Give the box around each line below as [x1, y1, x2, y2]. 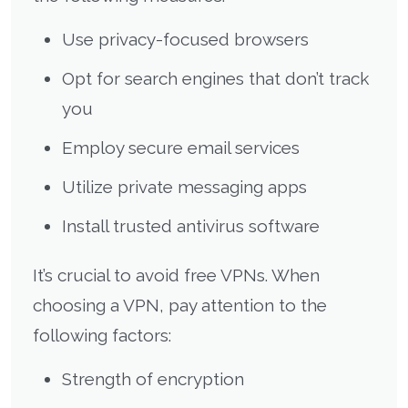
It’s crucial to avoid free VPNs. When [33, 264, 320, 285]
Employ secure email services [62, 137, 300, 158]
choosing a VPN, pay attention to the [33, 294, 327, 315]
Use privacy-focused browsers [62, 28, 309, 49]
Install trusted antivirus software [62, 215, 320, 236]
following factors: [33, 324, 171, 345]
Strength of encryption [62, 368, 244, 389]
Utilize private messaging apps [62, 176, 307, 197]
